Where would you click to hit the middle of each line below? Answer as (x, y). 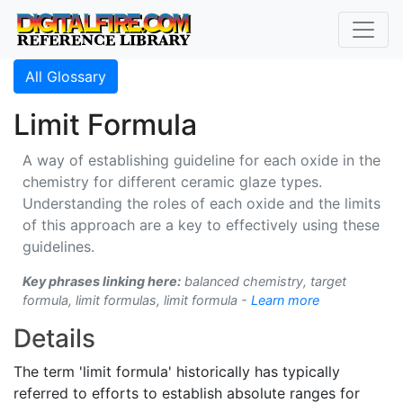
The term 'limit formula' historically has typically (177, 372)
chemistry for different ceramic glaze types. (172, 182)
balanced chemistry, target (264, 281)
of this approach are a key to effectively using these (201, 225)
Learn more (285, 300)
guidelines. (58, 246)
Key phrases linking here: (102, 281)
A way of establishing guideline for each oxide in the (201, 160)
